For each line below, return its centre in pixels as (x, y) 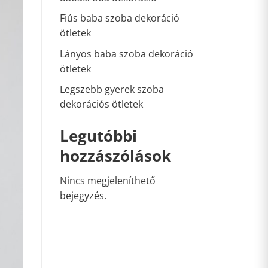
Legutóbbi (98, 136)
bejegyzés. (83, 196)
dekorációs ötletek (101, 104)
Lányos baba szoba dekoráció (126, 54)
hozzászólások (115, 156)
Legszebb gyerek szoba (112, 89)
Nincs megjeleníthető (107, 181)
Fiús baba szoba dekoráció (119, 18)
